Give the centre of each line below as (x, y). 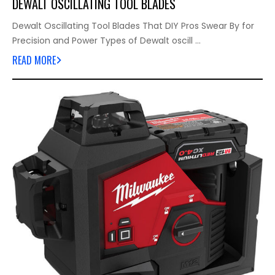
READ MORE (34, 60)
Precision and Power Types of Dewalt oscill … (107, 41)
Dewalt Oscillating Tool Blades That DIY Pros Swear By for (133, 26)
